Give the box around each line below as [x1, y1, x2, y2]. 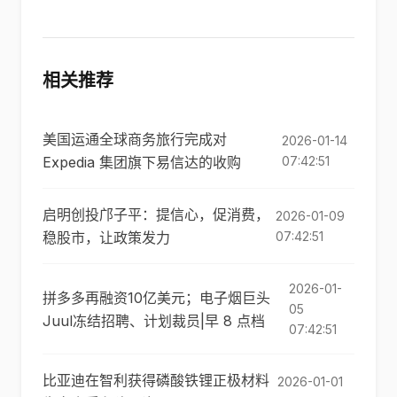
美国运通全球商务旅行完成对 [43, 130, 227, 148]
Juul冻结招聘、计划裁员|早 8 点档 [43, 311, 265, 330]
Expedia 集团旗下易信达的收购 [43, 153, 241, 171]
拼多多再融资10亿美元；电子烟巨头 [43, 288, 270, 307]
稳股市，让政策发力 [43, 229, 170, 246]
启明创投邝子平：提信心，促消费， [43, 206, 269, 223]
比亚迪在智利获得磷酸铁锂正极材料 [43, 371, 269, 389]
